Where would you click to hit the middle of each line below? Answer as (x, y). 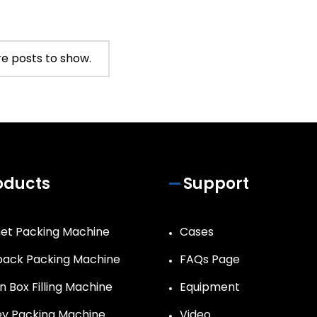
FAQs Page (210, 260)
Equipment (210, 287)
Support (216, 184)
